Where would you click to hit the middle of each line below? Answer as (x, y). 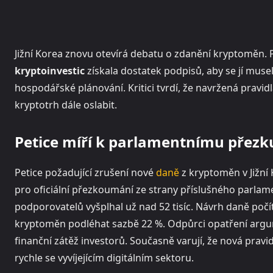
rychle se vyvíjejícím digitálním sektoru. (104, 258)
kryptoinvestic (50, 71)
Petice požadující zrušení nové (85, 173)
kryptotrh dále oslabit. (66, 105)
